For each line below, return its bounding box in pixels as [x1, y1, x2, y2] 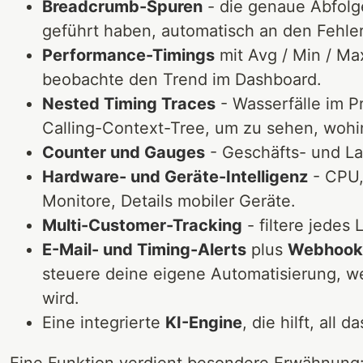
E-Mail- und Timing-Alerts [42, 239, 246, 259]
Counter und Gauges [42, 142, 205, 162]
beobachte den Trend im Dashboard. [42, 69, 322, 89]
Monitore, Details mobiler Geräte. [42, 190, 296, 211]
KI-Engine [165, 312, 242, 332]
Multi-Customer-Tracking [42, 215, 242, 235]
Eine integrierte [42, 312, 165, 332]
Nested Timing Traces [42, 93, 216, 113]
